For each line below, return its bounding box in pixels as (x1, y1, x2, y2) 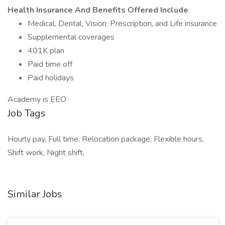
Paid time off (28, 59, 72, 70)
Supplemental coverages (28, 32, 115, 43)
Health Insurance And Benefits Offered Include (8, 5, 188, 16)
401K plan (28, 45, 64, 56)
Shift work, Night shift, (8, 147, 84, 158)
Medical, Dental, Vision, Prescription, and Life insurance (28, 18, 217, 29)
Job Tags (8, 106, 46, 120)
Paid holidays (28, 72, 74, 83)
